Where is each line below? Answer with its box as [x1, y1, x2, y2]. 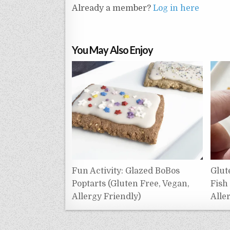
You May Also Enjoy [72, 44, 153, 56]
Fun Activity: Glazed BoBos [72, 166, 180, 176]
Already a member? [72, 4, 153, 13]
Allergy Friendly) [72, 191, 141, 201]
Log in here [153, 4, 199, 13]
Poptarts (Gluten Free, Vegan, [72, 179, 189, 188]
